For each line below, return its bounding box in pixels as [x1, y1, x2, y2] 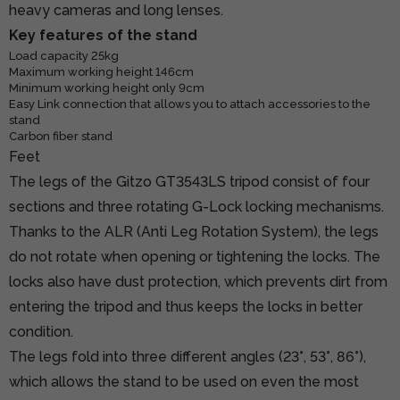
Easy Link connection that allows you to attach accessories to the [9, 96, 371, 111]
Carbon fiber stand [9, 129, 112, 143]
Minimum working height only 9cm [9, 80, 204, 95]
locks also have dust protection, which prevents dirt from [9, 272, 387, 290]
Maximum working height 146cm [9, 64, 194, 79]
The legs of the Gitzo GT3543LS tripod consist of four [9, 172, 370, 190]
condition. [9, 322, 73, 340]
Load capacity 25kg [9, 48, 119, 62]
